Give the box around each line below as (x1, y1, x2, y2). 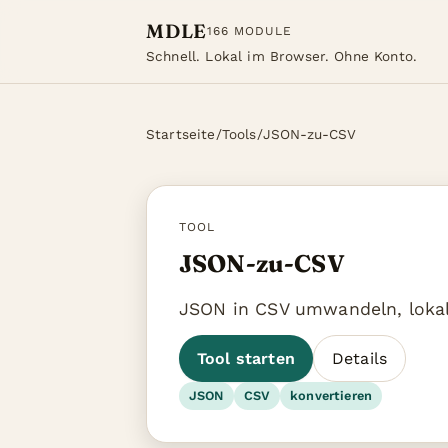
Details (331, 349, 388, 368)
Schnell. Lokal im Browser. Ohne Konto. (146, 48, 418, 64)
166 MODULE (207, 23, 292, 38)
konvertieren (290, 388, 373, 403)
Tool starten (197, 349, 295, 368)
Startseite (146, 126, 216, 142)
